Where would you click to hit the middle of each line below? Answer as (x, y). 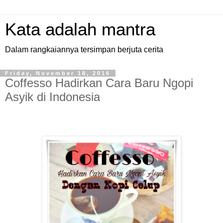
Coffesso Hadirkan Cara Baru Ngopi (99, 83)
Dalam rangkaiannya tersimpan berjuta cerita (84, 50)
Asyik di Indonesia (53, 97)
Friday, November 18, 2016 (58, 73)
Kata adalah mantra (80, 29)
